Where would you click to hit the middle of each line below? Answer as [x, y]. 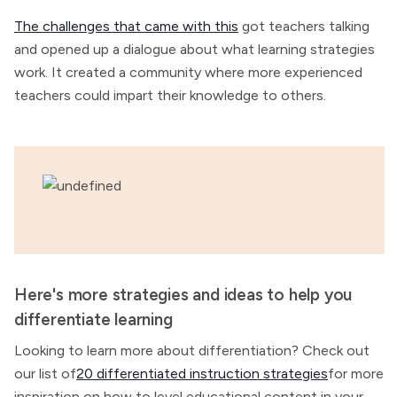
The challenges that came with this [126, 26]
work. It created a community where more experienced [188, 72]
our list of [45, 374]
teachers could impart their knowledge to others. [170, 95]
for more [356, 374]
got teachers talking [304, 26]
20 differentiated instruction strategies [202, 374]
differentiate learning [93, 319]
